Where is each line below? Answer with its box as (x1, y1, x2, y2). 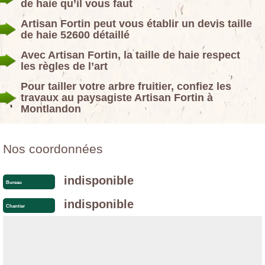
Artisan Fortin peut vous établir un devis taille (21, 18, 252, 30)
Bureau (6, 179, 22, 185)
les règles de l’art (21, 60, 108, 73)
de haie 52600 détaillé (21, 29, 130, 41)
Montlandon (21, 103, 81, 115)
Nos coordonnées (3, 142, 103, 156)
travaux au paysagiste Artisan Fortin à (21, 92, 213, 104)
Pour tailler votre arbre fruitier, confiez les (21, 80, 231, 93)
